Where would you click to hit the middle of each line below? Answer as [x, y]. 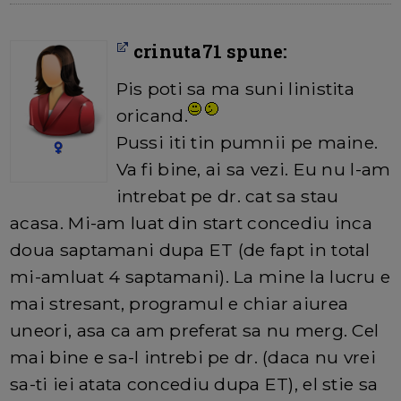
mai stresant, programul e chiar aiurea [179, 304]
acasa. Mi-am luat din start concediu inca [192, 223]
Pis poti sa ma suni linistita [235, 89]
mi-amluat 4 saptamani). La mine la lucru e [200, 277]
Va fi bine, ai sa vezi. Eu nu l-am [253, 170]
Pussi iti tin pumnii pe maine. [247, 143]
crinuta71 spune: [208, 51]
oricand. [152, 116]
